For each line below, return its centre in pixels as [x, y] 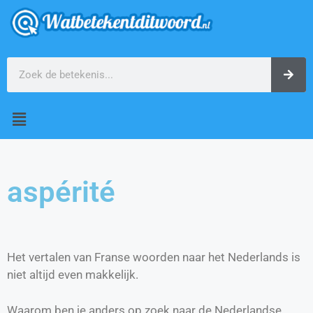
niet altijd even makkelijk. [73, 275]
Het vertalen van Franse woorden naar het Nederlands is [154, 257]
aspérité [61, 192]
